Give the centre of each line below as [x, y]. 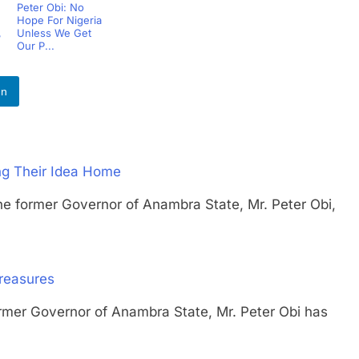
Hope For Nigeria [59, 20]
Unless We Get [54, 33]
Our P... [35, 46]
